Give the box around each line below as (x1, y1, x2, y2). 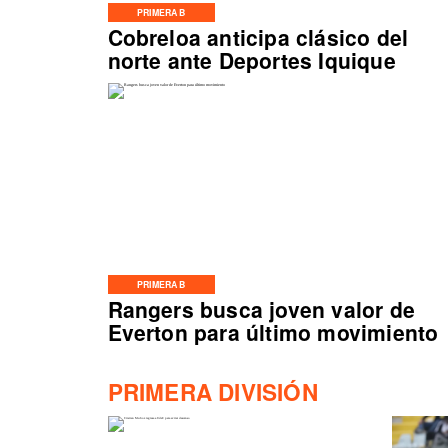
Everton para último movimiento (107, 316, 439, 347)
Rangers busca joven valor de (107, 293, 416, 324)
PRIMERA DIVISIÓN (107, 376, 318, 409)
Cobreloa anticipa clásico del (107, 21, 409, 52)
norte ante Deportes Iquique (107, 44, 396, 75)
